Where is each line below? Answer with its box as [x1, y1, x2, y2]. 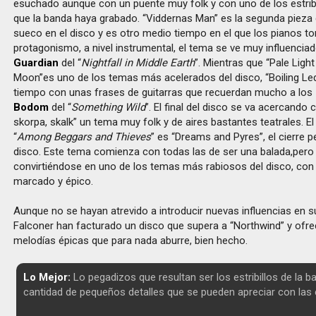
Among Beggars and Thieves [17, 130, 152, 143]
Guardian [13, 56, 59, 69]
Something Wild [71, 101, 146, 114]
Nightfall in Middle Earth [81, 56, 195, 69]
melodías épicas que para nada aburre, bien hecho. [13, 234, 248, 247]
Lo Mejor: [23, 271, 71, 284]
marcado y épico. [13, 175, 94, 188]
